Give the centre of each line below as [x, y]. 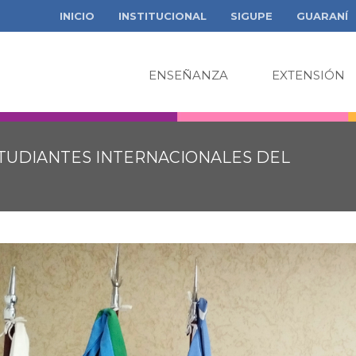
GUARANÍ [322, 16]
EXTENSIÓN [308, 75]
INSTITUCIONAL [163, 16]
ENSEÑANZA [188, 75]
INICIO [77, 16]
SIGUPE [252, 16]
